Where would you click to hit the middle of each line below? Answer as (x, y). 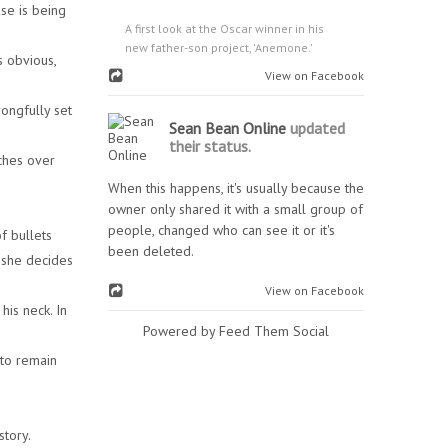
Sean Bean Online (227, 128)
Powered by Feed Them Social (236, 331)
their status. (210, 146)
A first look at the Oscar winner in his (224, 28)
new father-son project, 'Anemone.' (219, 47)
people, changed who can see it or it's (221, 230)
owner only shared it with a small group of (235, 209)
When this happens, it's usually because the (236, 188)
